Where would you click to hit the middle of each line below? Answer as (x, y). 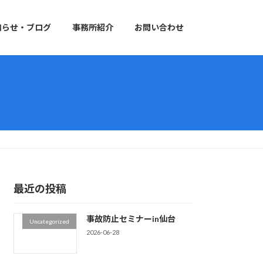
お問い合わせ (159, 28)
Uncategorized (49, 222)
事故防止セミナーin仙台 (131, 219)
